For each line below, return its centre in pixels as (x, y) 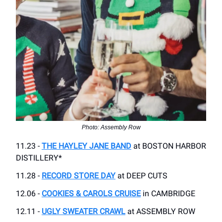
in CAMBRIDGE (168, 194)
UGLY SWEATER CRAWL (83, 212)
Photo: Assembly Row (111, 128)
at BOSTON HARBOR (169, 146)
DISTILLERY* (39, 158)
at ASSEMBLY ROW (160, 212)
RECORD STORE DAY (79, 176)
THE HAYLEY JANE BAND (86, 146)
